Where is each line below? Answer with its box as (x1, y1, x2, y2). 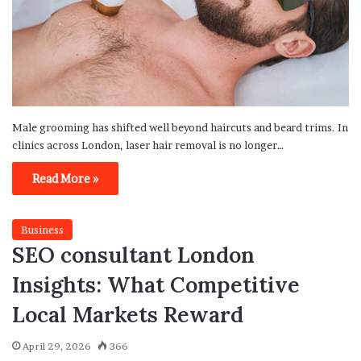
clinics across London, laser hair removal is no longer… (12, 138, 284, 151)
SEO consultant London (12, 240, 255, 268)
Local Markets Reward (12, 300, 243, 328)
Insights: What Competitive (12, 270, 300, 298)
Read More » (32, 171, 98, 185)
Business (21, 222, 64, 236)
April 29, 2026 (23, 339, 91, 352)
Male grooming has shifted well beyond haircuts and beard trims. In (12, 120, 348, 134)
